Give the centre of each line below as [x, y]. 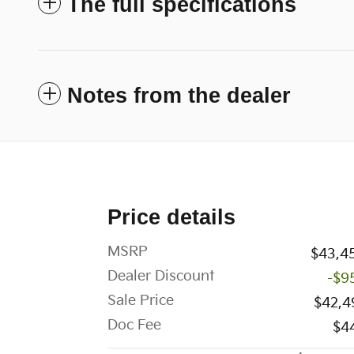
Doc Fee [134, 326]
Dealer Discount [161, 277]
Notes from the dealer [179, 96]
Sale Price [141, 301]
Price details [171, 218]
